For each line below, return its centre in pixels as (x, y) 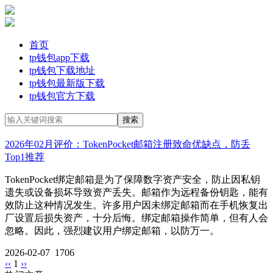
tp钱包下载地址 (62, 70)
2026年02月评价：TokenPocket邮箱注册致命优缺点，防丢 (128, 144)
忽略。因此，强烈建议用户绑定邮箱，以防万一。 (112, 231)
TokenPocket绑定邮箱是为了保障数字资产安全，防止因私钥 (133, 179)
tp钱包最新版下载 (67, 83)
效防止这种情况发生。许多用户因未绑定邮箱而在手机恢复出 (136, 205)
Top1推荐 (25, 157)
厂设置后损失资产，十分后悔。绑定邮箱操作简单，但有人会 (136, 218)
